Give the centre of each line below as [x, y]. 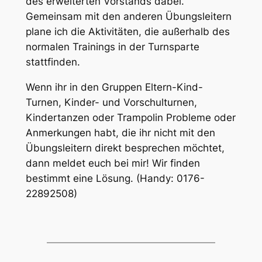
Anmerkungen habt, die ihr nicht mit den [120, 133]
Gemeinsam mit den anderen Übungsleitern [128, 17]
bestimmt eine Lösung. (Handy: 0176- [115, 179]
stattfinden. [53, 62]
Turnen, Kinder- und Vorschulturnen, [111, 103]
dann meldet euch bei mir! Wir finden [113, 163]
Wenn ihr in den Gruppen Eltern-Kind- [114, 87]
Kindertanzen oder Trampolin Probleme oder [130, 118]
